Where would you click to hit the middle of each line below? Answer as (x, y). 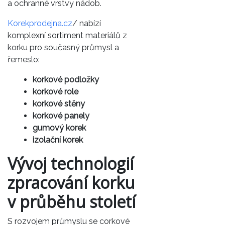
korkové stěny (59, 104)
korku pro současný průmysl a (63, 48)
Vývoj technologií (71, 164)
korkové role (55, 92)
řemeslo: (24, 60)
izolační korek (58, 140)
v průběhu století (72, 202)
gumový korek (59, 128)
